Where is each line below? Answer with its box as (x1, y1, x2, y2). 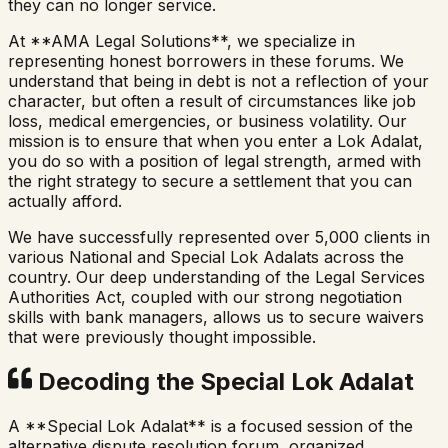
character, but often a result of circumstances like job (8, 90, 416, 111)
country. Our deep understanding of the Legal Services (8, 266, 425, 287)
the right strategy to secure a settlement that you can (8, 170, 412, 191)
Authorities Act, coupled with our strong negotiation (8, 286, 402, 307)
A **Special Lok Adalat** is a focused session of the (8, 416, 413, 437)
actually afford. (8, 190, 122, 211)
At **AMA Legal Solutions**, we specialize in (8, 30, 355, 51)
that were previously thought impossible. (8, 326, 316, 347)
